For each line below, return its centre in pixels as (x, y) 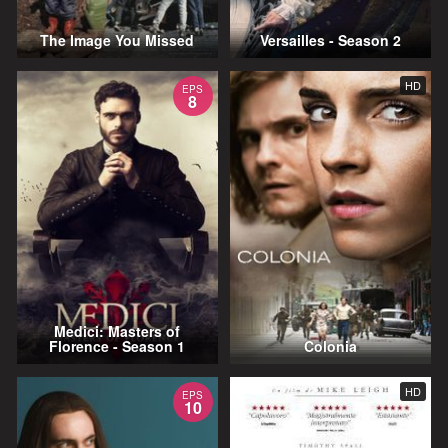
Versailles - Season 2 (331, 40)
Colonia (331, 346)
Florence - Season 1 (117, 346)
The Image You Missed (117, 40)
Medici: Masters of (117, 331)
